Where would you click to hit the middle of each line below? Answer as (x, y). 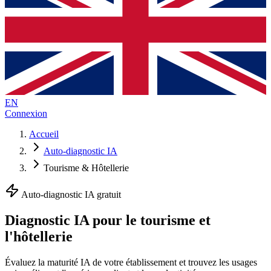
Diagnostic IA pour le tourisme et (108, 220)
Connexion (26, 113)
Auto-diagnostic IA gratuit (70, 194)
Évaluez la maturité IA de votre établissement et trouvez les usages (131, 262)
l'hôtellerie (39, 236)
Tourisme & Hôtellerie (86, 168)
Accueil (44, 134)
